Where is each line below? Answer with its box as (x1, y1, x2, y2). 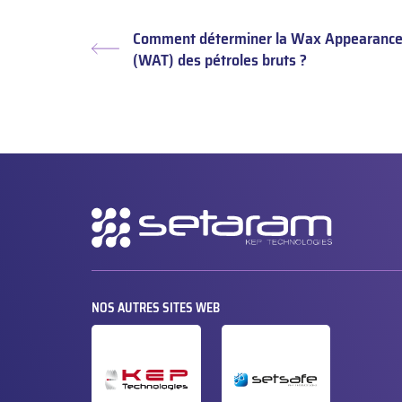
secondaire (77, 226, 138, 240)
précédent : (91, 67, 163, 93)
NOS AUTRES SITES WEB (92, 298, 220, 318)
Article (91, 46, 133, 72)
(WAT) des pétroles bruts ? (133, 47, 307, 73)
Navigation (77, 208, 138, 223)
